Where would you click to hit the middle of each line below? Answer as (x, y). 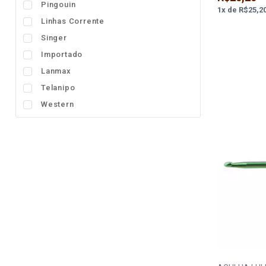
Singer (54, 38)
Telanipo (58, 88)
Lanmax (56, 71)
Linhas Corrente (73, 21)
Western (58, 104)
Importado (62, 54)
